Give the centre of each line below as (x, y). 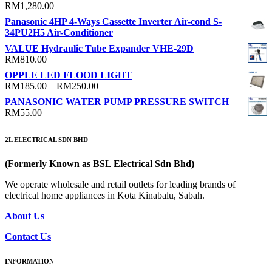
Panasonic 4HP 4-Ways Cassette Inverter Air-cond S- (113, 21)
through (113, 118)
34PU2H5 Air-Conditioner (59, 32)
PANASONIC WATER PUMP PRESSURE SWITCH (117, 101)
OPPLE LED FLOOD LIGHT (68, 75)
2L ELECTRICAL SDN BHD (46, 139)
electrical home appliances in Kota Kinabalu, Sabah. (105, 195)
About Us (25, 216)
